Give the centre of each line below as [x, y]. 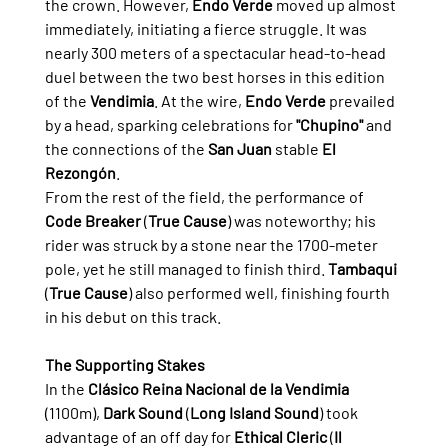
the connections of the [126, 148]
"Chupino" [329, 124]
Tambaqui [362, 268]
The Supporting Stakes [124, 364]
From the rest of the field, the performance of [205, 196]
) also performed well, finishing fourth [260, 292]
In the [66, 388]
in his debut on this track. [132, 316]
